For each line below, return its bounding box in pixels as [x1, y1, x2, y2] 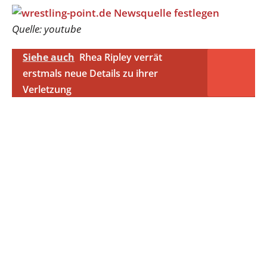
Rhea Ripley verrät [79, 50, 162, 64]
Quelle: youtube [12, 21, 81, 36]
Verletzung [23, 82, 72, 96]
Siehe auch [23, 50, 74, 64]
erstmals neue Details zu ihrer [23, 66, 158, 80]
